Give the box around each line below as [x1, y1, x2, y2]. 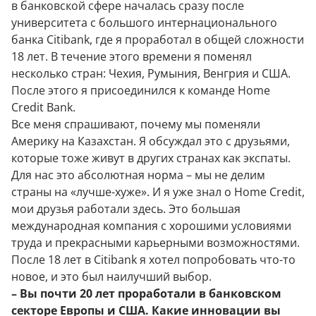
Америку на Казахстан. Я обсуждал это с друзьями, [11, 133, 290, 149]
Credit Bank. [11, 99, 75, 115]
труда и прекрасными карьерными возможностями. [11, 235, 300, 250]
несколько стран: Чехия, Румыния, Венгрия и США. [11, 66, 291, 81]
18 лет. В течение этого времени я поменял [11, 49, 252, 64]
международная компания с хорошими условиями [11, 218, 291, 233]
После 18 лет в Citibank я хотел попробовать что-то [11, 252, 296, 267]
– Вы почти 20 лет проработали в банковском [11, 286, 281, 301]
